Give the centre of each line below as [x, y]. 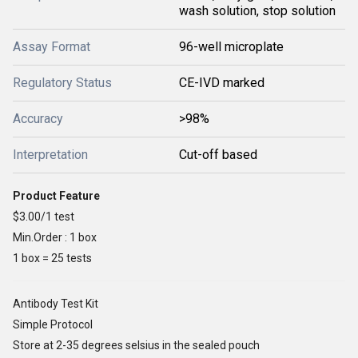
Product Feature [56, 196]
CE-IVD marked [222, 83]
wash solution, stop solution [257, 11]
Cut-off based [218, 155]
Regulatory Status [62, 83]
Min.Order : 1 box [55, 237]
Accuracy [38, 119]
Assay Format [52, 47]
